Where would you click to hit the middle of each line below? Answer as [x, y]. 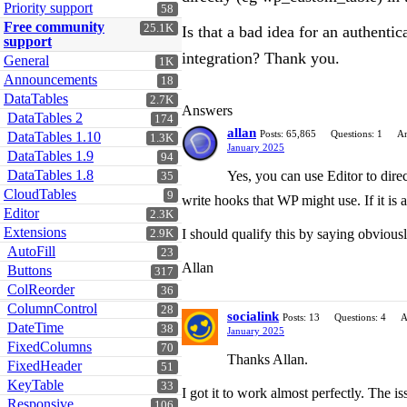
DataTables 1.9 [50, 156]
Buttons [30, 270]
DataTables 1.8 [50, 175]
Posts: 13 [301, 317]
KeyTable [35, 385]
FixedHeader [45, 366]
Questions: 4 [360, 317]
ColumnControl [52, 308]
